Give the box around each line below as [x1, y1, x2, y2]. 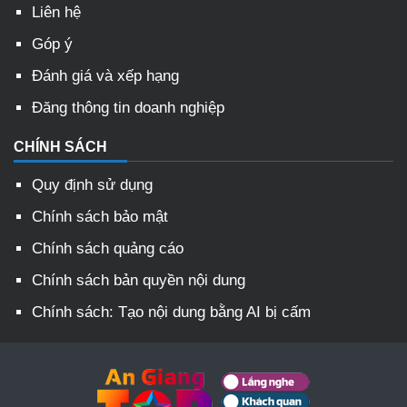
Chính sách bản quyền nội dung [32, 272, 245, 290]
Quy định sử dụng [32, 176, 153, 194]
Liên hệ [32, 4, 81, 22]
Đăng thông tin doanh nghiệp [32, 99, 224, 117]
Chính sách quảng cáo [32, 240, 184, 258]
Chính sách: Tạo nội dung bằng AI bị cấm [32, 303, 311, 322]
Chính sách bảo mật [32, 208, 168, 226]
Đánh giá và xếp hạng [32, 67, 179, 85]
